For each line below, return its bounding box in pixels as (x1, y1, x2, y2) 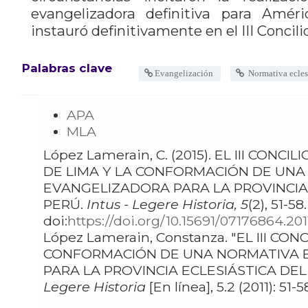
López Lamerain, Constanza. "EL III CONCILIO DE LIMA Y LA (43, 229, 231, 246)
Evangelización (154, 67, 213, 78)
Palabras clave (22, 61, 112, 76)
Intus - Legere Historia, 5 (87, 196, 248, 213)
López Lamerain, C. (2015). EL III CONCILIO (43, 146, 171, 164)
